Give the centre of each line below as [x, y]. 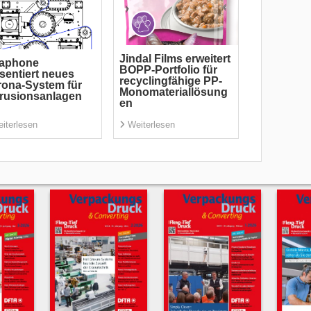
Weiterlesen [151, 125]
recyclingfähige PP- [170, 81]
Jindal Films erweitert [175, 59]
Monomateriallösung [173, 92]
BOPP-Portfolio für [168, 70]
